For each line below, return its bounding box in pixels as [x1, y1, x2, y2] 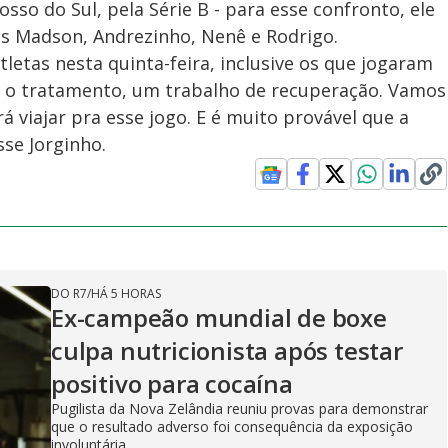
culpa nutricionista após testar [51, 334, 403, 367]
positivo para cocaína [51, 367, 293, 400]
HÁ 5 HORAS [91, 285, 161, 302]
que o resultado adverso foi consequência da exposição [51, 417, 413, 436]
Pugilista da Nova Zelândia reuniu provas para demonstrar [51, 399, 428, 418]
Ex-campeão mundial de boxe [51, 301, 387, 334]
